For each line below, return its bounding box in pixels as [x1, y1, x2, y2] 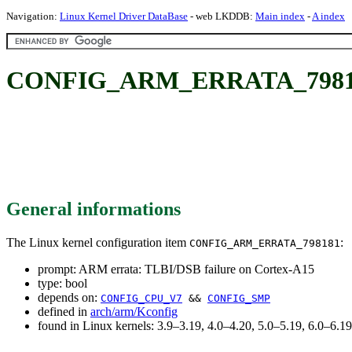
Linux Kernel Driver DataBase [60, 10, 188, 22]
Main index [255, 10, 305, 22]
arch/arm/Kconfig [90, 304, 178, 318]
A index [312, 10, 345, 22]
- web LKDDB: [188, 10, 255, 22]
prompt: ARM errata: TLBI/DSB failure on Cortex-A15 [38, 262, 314, 276]
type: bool [38, 276, 87, 290]
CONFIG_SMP [207, 291, 270, 304]
